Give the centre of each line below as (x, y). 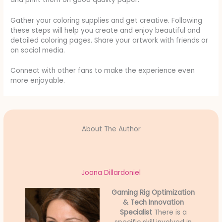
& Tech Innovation (153, 203)
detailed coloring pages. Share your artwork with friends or (110, 40)
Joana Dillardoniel (111, 173)
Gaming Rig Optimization (153, 193)
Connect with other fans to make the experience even (103, 71)
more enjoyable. (38, 81)
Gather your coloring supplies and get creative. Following (107, 20)
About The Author (111, 129)
